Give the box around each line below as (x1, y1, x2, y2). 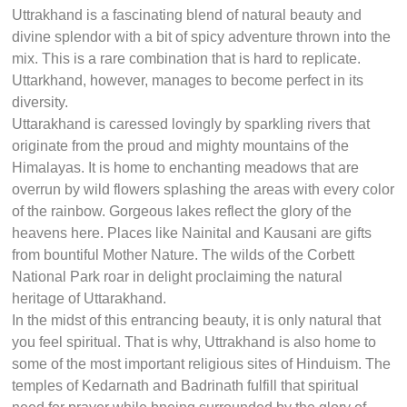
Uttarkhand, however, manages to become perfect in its (12, 73, 364, 89)
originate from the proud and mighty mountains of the (12, 138, 350, 154)
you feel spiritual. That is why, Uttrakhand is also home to (12, 334, 377, 351)
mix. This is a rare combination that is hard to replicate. (12, 51, 362, 67)
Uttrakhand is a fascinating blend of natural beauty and (12, 7, 362, 24)
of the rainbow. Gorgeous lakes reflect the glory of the (12, 203, 352, 220)
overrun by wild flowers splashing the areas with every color (12, 182, 395, 198)
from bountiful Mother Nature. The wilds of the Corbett (12, 247, 355, 263)
